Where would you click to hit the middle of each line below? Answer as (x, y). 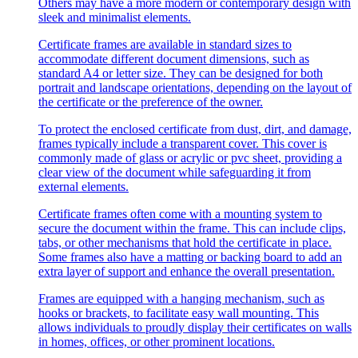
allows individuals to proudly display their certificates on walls (195, 327)
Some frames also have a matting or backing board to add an (190, 257)
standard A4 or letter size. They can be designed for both (181, 73)
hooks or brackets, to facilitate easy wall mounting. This (179, 312)
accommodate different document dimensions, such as (174, 58)
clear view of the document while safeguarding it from (175, 172)
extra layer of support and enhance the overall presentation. (187, 271)
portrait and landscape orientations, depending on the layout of (195, 87)
